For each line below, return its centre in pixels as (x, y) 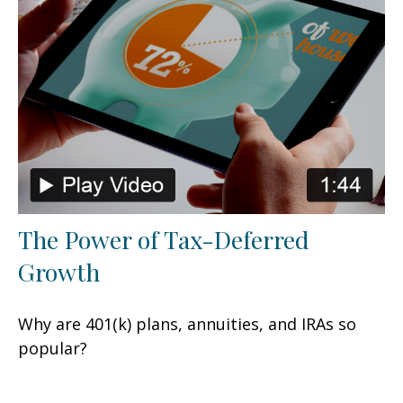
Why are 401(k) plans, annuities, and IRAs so (187, 324)
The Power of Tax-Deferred (164, 240)
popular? (53, 349)
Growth (59, 272)
